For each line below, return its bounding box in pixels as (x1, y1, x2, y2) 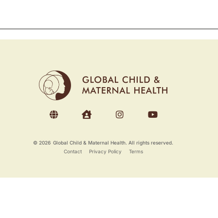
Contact (63, 148, 82, 154)
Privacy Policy (89, 148, 122, 154)
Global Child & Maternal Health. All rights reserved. (53, 139, 173, 145)
